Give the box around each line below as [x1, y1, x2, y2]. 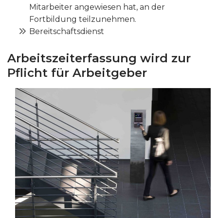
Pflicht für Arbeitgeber [7, 66, 147, 80]
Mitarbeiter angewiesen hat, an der [29, 2, 165, 12]
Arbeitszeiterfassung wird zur [7, 51, 191, 65]
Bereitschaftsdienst [29, 27, 104, 36]
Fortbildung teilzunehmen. [29, 15, 136, 24]
